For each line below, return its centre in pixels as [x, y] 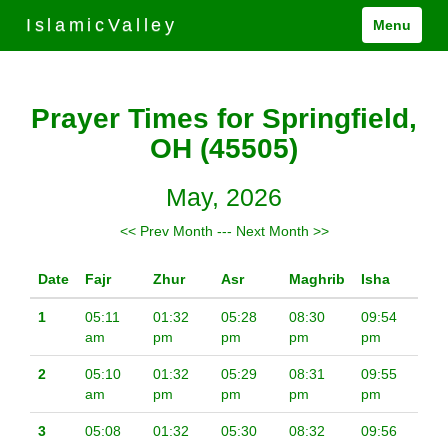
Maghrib [317, 279]
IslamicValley [102, 25]
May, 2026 [224, 197]
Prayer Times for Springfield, [224, 119]
